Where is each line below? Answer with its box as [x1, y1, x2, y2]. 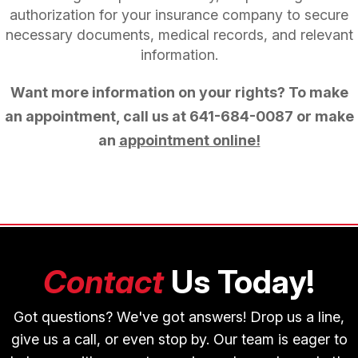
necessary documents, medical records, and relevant [5, 26, 353, 43]
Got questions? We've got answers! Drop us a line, [14, 308, 344, 325]
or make [292, 107, 354, 125]
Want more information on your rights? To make [10, 83, 348, 101]
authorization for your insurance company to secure [10, 6, 348, 23]
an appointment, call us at [4, 107, 189, 125]
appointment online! [118, 131, 261, 149]
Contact [43, 261, 164, 301]
